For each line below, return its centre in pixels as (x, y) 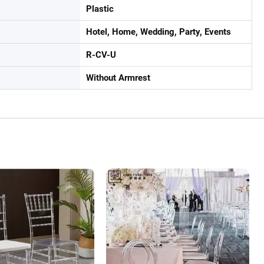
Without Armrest (118, 78)
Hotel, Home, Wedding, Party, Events (159, 32)
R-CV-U (101, 55)
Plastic (100, 9)
